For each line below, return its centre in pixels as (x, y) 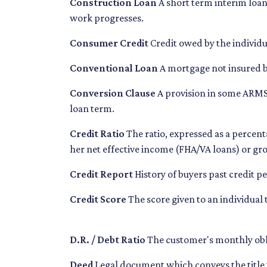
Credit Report (101, 174)
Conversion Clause (114, 93)
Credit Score (98, 199)
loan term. (92, 109)
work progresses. (107, 18)
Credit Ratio (97, 134)
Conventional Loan (114, 68)
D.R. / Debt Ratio (108, 240)
